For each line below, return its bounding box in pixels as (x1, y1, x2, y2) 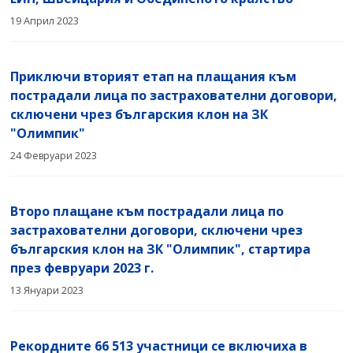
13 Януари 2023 (10, 283, 84, 297)
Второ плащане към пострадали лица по (10, 202, 284, 220)
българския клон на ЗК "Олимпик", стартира (10, 240, 311, 258)
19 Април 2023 (10, 13, 80, 28)
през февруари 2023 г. (10, 258, 154, 277)
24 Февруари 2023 (10, 148, 98, 162)
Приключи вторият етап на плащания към (10, 67, 297, 85)
